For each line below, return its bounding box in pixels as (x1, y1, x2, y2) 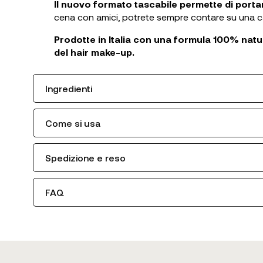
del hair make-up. (54, 46, 134, 58)
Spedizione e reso (45, 151, 126, 163)
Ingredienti (45, 82, 92, 94)
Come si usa (45, 117, 101, 129)
